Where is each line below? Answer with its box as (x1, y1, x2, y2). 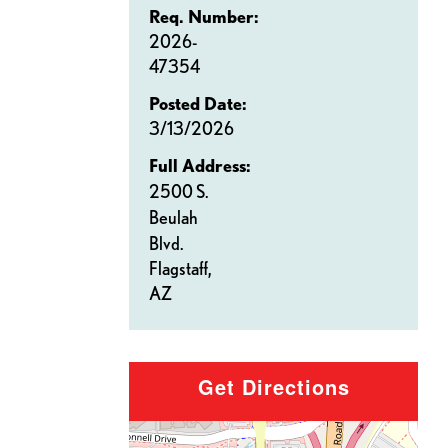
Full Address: (149, 155, 251, 176)
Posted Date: (149, 93, 247, 114)
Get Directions (197, 372, 350, 402)
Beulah (149, 207, 198, 228)
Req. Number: (149, 6, 259, 27)
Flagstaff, (149, 258, 215, 279)
